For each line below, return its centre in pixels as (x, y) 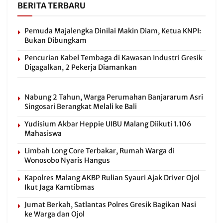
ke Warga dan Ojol (55, 214)
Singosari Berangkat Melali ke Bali (81, 107)
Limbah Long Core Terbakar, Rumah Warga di (100, 151)
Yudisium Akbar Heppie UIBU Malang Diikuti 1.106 (108, 124)
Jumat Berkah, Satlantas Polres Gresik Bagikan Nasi (110, 205)
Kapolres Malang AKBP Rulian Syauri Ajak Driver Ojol (112, 178)
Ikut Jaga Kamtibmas (59, 187)
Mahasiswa (43, 134)
